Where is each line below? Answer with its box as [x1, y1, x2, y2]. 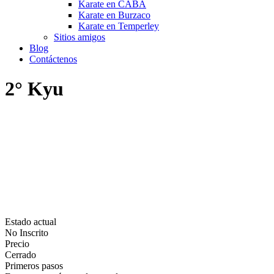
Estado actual [5, 216, 56, 227]
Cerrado [5, 249, 36, 260]
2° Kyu [5, 78, 64, 100]
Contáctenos [29, 54, 77, 64]
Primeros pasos [5, 260, 63, 271]
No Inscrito [5, 227, 48, 238]
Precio [5, 238, 29, 249]
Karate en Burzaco [78, 10, 150, 20]
